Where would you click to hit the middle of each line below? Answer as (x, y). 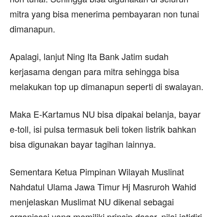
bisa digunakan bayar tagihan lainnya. (83, 144)
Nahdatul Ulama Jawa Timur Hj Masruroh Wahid (103, 186)
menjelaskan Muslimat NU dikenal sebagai (92, 201)
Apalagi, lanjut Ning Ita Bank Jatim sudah (89, 56)
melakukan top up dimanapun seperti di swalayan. (107, 86)
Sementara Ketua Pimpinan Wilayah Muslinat (97, 171)
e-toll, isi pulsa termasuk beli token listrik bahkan (103, 129)
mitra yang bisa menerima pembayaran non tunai (104, 13)
